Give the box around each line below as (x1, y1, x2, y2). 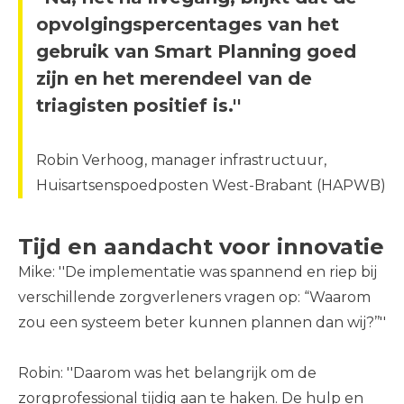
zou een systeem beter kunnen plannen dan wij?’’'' (18, 314, 386, 331)
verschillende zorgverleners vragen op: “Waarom (18, 289, 371, 306)
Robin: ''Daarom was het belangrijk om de (18, 364, 317, 381)
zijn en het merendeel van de (36, 68, 312, 89)
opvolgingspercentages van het (36, 14, 339, 35)
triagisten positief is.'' (36, 95, 241, 116)
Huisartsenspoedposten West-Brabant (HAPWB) (36, 177, 386, 194)
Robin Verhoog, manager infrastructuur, (36, 151, 326, 169)
